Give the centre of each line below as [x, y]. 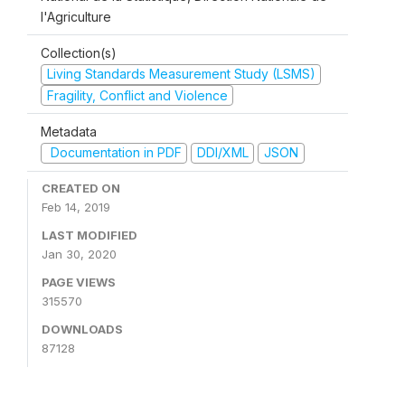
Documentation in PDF [114, 152]
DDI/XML [222, 152]
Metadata [69, 132]
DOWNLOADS [82, 329]
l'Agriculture [76, 17]
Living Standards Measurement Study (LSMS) [181, 74]
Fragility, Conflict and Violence [137, 95]
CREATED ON [81, 188]
